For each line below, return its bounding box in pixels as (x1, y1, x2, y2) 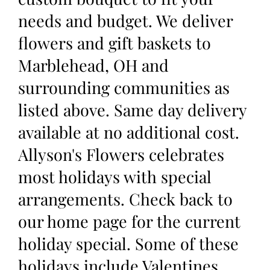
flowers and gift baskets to (18, 32, 211, 54)
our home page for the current (18, 210, 240, 233)
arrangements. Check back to (18, 188, 233, 210)
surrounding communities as (18, 77, 230, 99)
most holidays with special (18, 166, 212, 188)
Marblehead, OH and (18, 54, 169, 77)
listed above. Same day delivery (18, 99, 246, 121)
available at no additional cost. (18, 121, 239, 143)
